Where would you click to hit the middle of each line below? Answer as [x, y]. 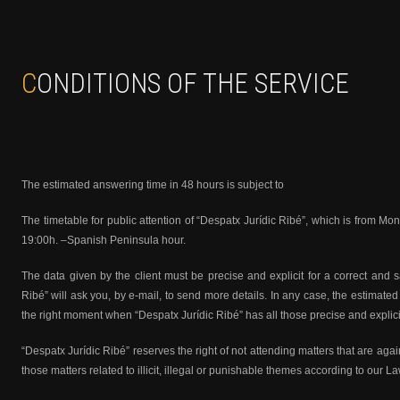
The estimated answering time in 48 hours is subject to [153, 185]
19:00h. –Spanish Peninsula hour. [104, 240]
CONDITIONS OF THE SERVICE [193, 83]
